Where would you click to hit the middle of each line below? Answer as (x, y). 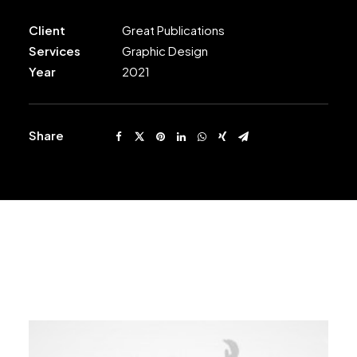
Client (47, 30)
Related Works (178, 267)
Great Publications (173, 30)
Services (55, 51)
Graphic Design (165, 51)
